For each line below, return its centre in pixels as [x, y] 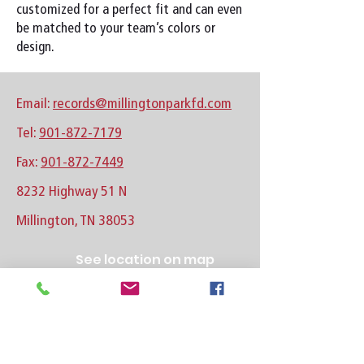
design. [35, 46]
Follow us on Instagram [154, 350]
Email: [35, 103]
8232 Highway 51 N [71, 191]
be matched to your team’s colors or [116, 28]
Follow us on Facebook [152, 305]
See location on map [145, 260]
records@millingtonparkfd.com [142, 103]
